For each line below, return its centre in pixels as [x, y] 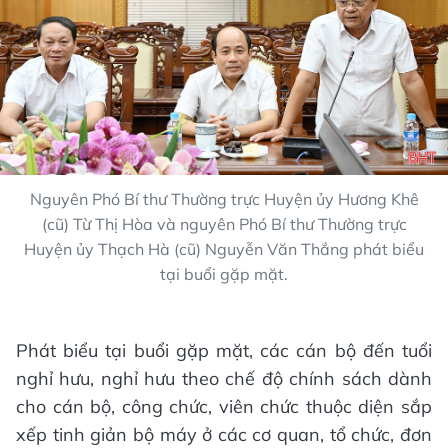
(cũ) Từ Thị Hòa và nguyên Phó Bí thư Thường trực [224, 224]
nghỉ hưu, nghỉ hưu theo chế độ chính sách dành [224, 379]
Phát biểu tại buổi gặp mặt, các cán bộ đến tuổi [224, 351]
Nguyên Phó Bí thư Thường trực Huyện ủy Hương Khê [224, 199]
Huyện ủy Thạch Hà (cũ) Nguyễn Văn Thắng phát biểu [224, 249]
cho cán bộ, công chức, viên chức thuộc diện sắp [224, 407]
